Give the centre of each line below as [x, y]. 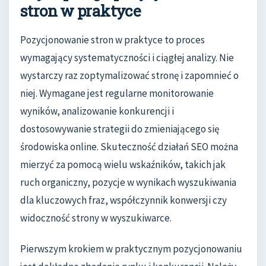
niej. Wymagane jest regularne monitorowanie [117, 94]
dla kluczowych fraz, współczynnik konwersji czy [123, 200]
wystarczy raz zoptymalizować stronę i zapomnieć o [129, 76]
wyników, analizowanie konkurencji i [97, 111]
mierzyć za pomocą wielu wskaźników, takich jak [123, 165]
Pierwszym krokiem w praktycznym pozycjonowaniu [131, 248]
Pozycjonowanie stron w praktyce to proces [113, 40]
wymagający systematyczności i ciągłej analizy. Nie [127, 58]
